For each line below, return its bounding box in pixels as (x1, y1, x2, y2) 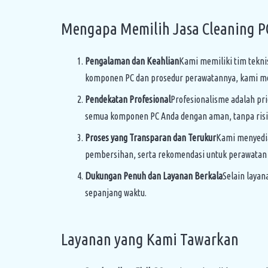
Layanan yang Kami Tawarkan (61, 230, 239, 248)
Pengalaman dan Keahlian (85, 56, 179, 66)
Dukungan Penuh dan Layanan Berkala (85, 170, 223, 181)
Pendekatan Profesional (85, 94, 170, 105)
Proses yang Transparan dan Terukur (85, 132, 216, 143)
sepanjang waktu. (85, 187, 147, 198)
